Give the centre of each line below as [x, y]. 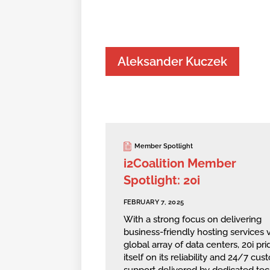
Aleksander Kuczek [172, 62]
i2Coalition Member [180, 163]
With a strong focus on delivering [192, 220]
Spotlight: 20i [162, 180]
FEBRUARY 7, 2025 [154, 202]
